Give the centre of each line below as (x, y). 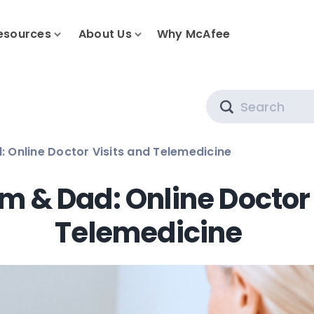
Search (253, 97)
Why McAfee (193, 34)
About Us (105, 34)
